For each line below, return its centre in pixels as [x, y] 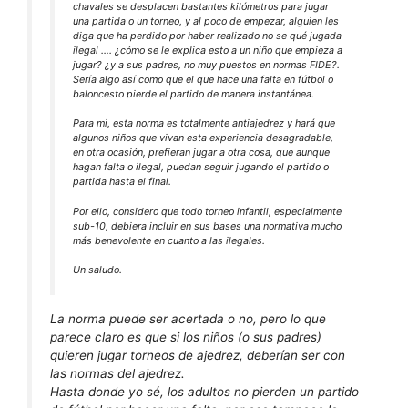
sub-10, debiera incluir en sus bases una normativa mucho [207, 225]
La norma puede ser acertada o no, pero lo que [188, 319]
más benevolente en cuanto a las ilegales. [169, 240]
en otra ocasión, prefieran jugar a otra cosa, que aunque [201, 153]
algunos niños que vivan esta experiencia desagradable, [203, 138]
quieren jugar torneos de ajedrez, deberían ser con [198, 356]
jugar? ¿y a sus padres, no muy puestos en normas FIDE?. [206, 64]
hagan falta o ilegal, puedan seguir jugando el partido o [201, 167]
